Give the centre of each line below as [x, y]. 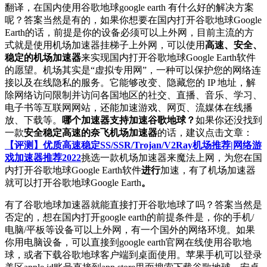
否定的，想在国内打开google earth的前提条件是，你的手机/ [129, 218]
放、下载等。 [33, 120]
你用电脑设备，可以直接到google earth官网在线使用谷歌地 [128, 243]
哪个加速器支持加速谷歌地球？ [129, 120]
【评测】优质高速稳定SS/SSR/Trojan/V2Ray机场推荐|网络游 [133, 145]
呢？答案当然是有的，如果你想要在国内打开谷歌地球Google [133, 20]
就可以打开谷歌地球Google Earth [73, 183]
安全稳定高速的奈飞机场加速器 [91, 133]
